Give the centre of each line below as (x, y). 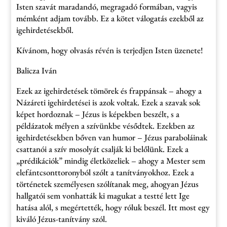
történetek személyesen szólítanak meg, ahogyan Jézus (108, 184)
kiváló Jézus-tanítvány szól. (62, 219)
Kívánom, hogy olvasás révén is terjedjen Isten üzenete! (110, 50)
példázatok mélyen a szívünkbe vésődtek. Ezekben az (106, 126)
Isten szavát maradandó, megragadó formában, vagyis (107, 7)
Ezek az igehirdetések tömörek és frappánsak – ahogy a (109, 91)
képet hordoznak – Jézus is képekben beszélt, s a (98, 114)
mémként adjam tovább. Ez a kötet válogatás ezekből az (110, 18)
